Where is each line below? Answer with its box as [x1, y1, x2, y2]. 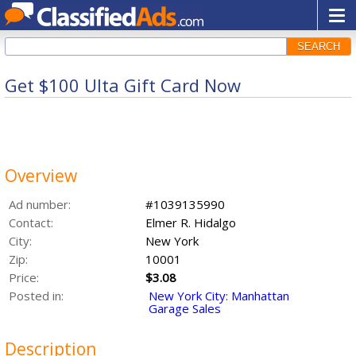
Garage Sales [148, 300, 221, 316]
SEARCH [297, 41, 340, 52]
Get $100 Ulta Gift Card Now [5, 73, 241, 97]
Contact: [9, 215, 53, 230]
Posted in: [9, 288, 64, 304]
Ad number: [9, 196, 71, 212]
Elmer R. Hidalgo [145, 215, 236, 230]
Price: [9, 269, 39, 285]
